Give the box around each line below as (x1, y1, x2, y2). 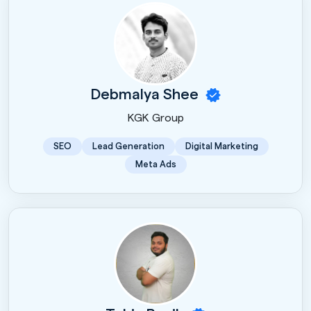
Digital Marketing (185, 141, 258, 151)
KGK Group (127, 112, 184, 124)
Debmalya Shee (90, 86, 202, 102)
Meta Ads (135, 159, 176, 169)
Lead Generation (92, 141, 165, 151)
